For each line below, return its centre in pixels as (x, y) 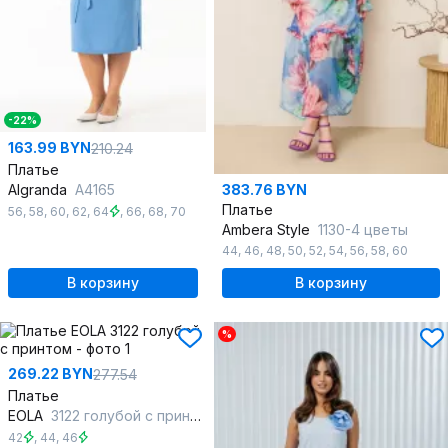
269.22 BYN (50, 374)
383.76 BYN (264, 190)
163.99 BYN (49, 148)
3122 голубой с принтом (120, 416)
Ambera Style (268, 230)
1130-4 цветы (363, 230)
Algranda (39, 190)
